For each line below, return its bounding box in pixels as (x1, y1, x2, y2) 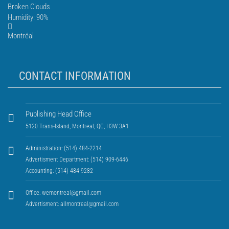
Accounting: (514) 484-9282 (26, 167, 93, 174)
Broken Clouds (8, 2, 50, 11)
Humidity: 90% (8, 13, 49, 22)
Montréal (8, 31, 34, 40)
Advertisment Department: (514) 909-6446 (26, 156, 128, 163)
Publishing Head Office (26, 109, 91, 119)
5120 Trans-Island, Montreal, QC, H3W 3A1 (26, 123, 129, 130)
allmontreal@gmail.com (60, 200, 119, 208)
